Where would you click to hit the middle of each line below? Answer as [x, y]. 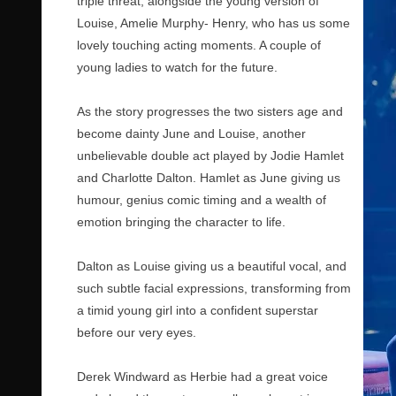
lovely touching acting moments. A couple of [199, 45]
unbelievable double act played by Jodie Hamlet [210, 156]
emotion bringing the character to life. [181, 222]
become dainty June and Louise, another [191, 133]
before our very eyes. [137, 332]
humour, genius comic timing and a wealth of [202, 200]
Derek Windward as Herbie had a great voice [202, 377]
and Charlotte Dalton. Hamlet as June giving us [209, 178]
